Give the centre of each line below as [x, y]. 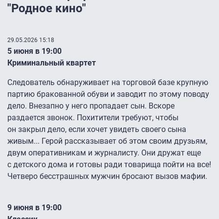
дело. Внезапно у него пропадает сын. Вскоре [91, 106]
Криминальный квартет [52, 63]
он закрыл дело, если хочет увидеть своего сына [97, 130]
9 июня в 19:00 [34, 208]
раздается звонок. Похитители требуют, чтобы [93, 118]
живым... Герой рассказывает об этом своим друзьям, [107, 141]
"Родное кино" [47, 9]
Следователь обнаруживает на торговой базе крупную [108, 83]
